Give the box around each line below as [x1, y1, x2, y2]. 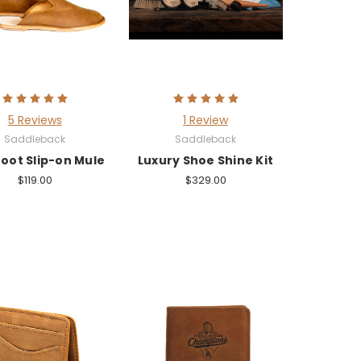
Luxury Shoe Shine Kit [137, 151, 274, 168]
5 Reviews [7, 111, 62, 128]
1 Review [183, 111, 228, 128]
